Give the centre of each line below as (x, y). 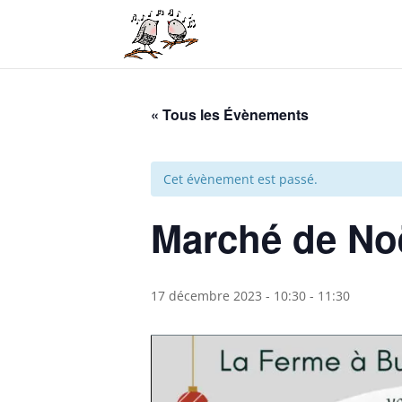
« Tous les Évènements (230, 114)
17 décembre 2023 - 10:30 (228, 296)
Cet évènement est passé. (240, 179)
